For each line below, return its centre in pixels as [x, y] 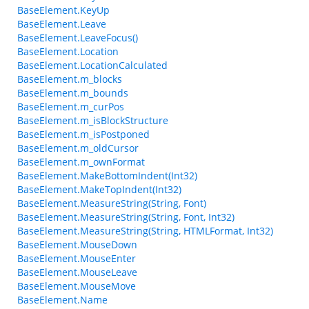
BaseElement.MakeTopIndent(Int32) [99, 189]
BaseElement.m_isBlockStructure [93, 120]
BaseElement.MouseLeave [77, 272]
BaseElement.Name [62, 300]
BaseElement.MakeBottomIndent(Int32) [107, 176]
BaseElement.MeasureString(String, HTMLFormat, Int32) [145, 231]
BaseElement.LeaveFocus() [78, 38]
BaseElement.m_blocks [70, 79]
